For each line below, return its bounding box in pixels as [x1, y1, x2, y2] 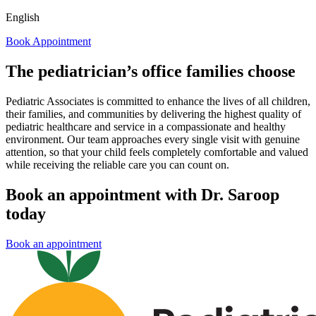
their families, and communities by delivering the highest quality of [6, 108, 301, 121]
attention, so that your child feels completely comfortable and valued [6, 146, 308, 159]
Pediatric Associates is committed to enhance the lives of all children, [6, 95, 310, 108]
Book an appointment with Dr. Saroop [6, 186, 279, 205]
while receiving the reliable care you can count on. [6, 159, 229, 171]
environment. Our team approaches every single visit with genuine [6, 133, 300, 146]
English [6, 11, 39, 24]
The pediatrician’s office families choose [6, 62, 296, 81]
